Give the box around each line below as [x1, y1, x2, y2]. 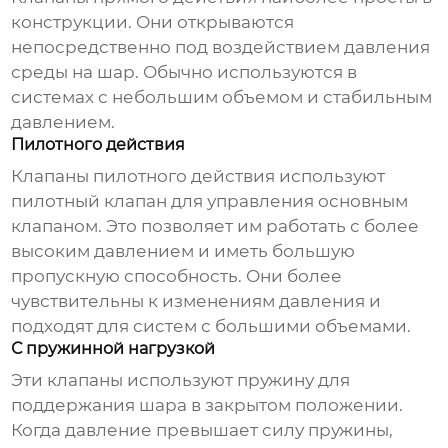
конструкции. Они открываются [11, 12, 295, 33]
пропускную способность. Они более [11, 266, 343, 287]
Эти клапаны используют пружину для [11, 370, 351, 391]
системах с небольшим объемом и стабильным [11, 87, 433, 108]
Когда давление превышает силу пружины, [11, 420, 394, 441]
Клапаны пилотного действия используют [11, 166, 386, 187]
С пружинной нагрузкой [11, 339, 216, 359]
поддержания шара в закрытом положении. [11, 395, 404, 416]
